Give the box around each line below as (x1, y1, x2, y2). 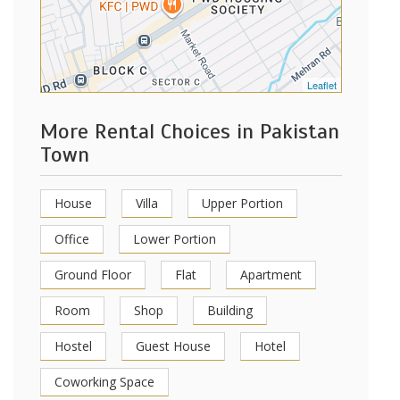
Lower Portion (133, 230, 216, 247)
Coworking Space (54, 373, 154, 390)
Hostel (54, 337, 92, 354)
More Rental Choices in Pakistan (40, 118, 339, 145)
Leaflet (307, 78, 337, 92)
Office (54, 230, 89, 247)
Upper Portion (202, 195, 283, 212)
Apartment (240, 266, 302, 283)
